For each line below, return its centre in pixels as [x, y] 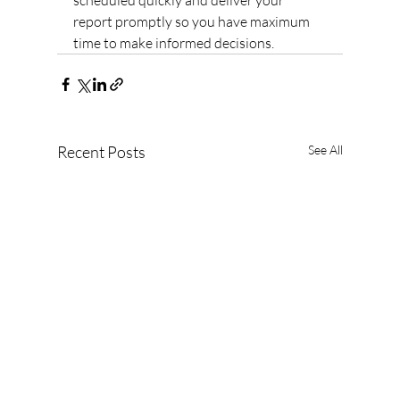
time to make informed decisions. [174, 43]
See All [325, 150]
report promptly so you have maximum [193, 21]
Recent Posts [101, 152]
